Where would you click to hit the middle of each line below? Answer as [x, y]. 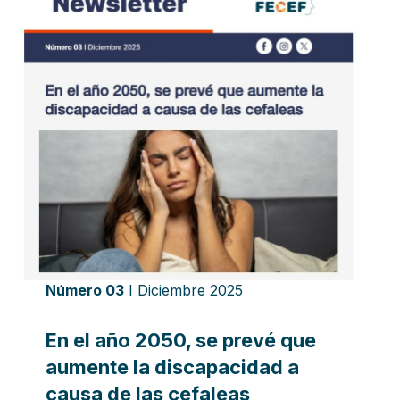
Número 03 [84, 291]
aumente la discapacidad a [172, 367]
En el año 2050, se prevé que [180, 341]
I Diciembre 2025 [183, 291]
